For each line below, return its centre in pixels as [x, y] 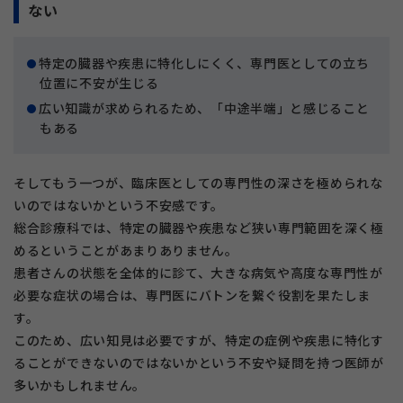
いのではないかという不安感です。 [119, 206]
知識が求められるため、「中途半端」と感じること [217, 108]
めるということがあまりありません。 [126, 251]
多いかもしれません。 [80, 385]
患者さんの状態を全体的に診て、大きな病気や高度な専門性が [198, 273]
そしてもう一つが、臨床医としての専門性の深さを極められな [198, 183]
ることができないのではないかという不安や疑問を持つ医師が [199, 363]
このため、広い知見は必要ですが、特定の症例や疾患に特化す [199, 340]
